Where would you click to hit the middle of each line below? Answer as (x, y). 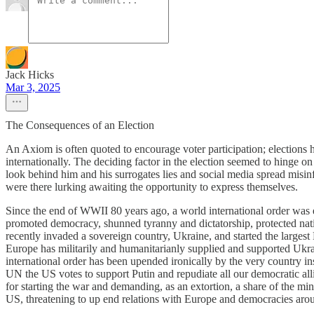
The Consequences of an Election (80, 125)
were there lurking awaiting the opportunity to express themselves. (152, 187)
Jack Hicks (30, 75)
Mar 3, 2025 (33, 87)
